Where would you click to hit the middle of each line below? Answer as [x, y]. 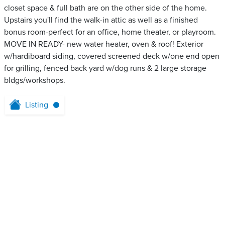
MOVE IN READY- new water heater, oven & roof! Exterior [104, 44]
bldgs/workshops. [35, 81]
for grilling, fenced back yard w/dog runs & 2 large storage [105, 69]
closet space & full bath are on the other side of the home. [105, 8]
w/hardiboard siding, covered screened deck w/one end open [112, 57]
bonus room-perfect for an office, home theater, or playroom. [110, 32]
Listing [37, 105]
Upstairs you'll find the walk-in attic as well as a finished [101, 20]
